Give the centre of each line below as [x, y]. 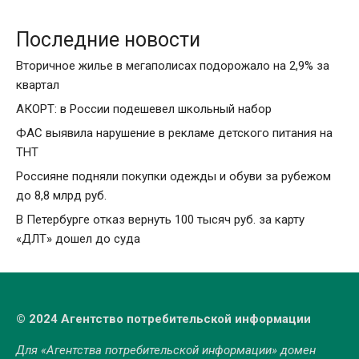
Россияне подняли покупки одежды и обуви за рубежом [173, 177]
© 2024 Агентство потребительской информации [163, 319]
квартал [38, 85]
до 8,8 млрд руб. [61, 196]
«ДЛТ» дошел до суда [78, 239]
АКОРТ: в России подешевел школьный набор [144, 109]
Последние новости [108, 40]
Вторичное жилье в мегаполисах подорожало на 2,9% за [173, 66]
